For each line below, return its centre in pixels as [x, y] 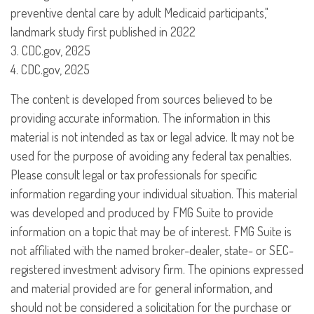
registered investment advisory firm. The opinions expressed [157, 269]
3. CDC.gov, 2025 [50, 50]
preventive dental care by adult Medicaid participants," [139, 13]
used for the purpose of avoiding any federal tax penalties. [151, 156]
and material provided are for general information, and [142, 288]
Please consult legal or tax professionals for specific [134, 175]
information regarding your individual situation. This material [154, 193]
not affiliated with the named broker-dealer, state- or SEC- [152, 250]
